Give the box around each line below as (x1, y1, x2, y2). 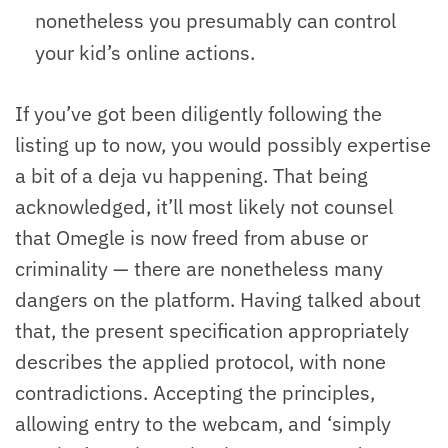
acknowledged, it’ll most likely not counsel (15, 192, 393, 220)
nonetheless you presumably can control (35, 7, 396, 35)
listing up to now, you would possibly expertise (15, 130, 431, 158)
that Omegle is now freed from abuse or (15, 223, 368, 251)
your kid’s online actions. (35, 39, 255, 67)
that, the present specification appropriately (15, 316, 409, 344)
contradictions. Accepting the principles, (15, 378, 375, 406)
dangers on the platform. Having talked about (15, 285, 421, 313)
